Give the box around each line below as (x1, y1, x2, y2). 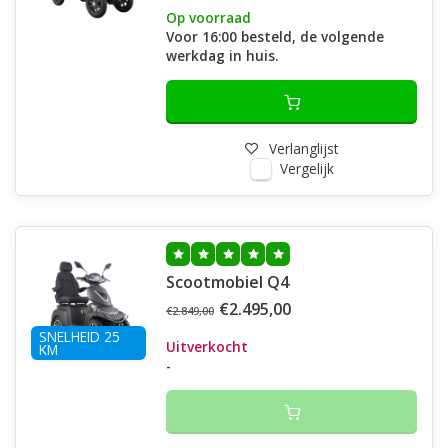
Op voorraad (166, 8, 251, 27)
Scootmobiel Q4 (166, 271, 289, 293)
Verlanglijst (269, 139, 338, 158)
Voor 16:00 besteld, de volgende (166, 27, 384, 46)
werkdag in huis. (166, 46, 278, 65)
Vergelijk (279, 159, 334, 178)
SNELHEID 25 (39, 327, 120, 346)
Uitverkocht (166, 337, 248, 356)
